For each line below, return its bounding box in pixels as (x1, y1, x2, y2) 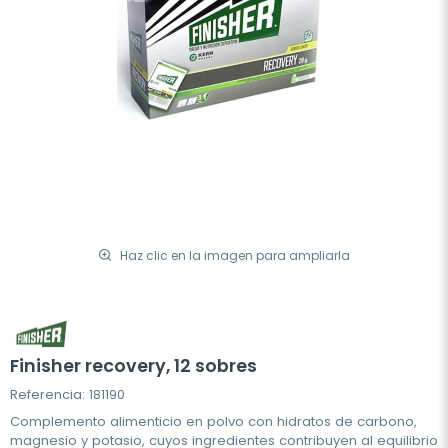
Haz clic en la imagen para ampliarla (120, 246, 350, 264)
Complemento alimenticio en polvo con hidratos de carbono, (10, 412, 417, 432)
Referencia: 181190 (10, 385, 125, 405)
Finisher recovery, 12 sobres (10, 354, 257, 379)
